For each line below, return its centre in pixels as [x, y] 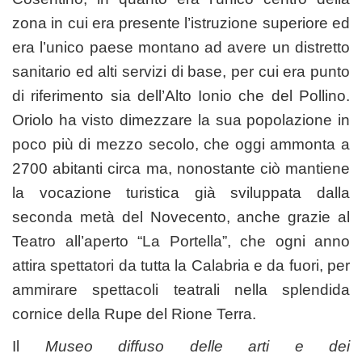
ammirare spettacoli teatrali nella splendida [181, 289]
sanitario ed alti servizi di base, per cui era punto [181, 71]
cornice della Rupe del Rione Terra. [134, 314]
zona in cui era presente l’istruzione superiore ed [181, 23]
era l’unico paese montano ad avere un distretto [181, 47]
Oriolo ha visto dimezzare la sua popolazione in [181, 120]
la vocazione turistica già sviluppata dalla [181, 192]
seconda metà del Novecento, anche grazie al [181, 217]
